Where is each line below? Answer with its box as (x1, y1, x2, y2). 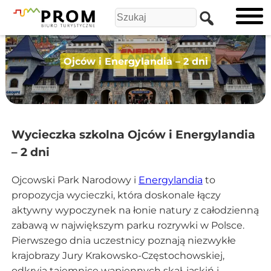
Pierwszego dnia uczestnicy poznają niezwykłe (11, 234, 236, 246)
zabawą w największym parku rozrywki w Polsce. (11, 219, 244, 231)
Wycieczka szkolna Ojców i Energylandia (11, 128, 255, 142)
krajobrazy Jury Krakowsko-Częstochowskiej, (11, 249, 224, 261)
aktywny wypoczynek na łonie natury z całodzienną (11, 204, 259, 216)
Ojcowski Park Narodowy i (11, 174, 139, 186)
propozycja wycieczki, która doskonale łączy (11, 189, 221, 201)
